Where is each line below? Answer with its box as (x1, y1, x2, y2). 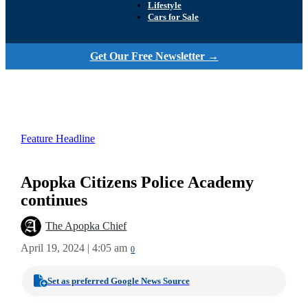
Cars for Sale (148, 12, 199, 23)
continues (21, 190, 88, 210)
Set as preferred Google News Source (47, 275, 190, 286)
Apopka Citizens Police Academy (21, 173, 254, 192)
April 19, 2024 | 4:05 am (21, 241, 128, 254)
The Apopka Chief (45, 220, 127, 233)
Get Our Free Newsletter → (89, 49, 219, 63)
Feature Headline (21, 132, 96, 145)
